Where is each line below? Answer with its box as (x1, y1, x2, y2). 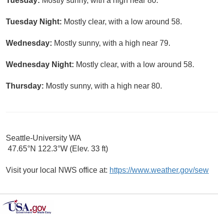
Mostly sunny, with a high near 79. (54, 39, 170, 48)
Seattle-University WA (6, 134, 81, 143)
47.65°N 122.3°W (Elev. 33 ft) (6, 145, 108, 153)
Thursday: (6, 82, 46, 91)
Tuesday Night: (6, 18, 64, 26)
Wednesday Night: (6, 60, 76, 69)
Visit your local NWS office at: (6, 166, 109, 175)
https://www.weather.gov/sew (109, 166, 209, 175)
